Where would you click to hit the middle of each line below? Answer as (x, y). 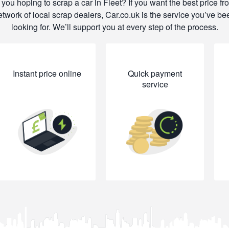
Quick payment (155, 73)
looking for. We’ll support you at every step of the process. (114, 27)
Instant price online (47, 73)
